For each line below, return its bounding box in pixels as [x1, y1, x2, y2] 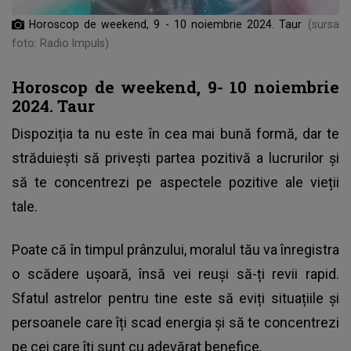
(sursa [308, 18, 339, 31]
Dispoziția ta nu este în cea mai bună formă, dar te [12, 125, 339, 143]
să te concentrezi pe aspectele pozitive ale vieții [12, 174, 339, 191]
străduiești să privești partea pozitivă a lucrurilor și [12, 150, 339, 167]
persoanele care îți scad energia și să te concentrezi [12, 314, 339, 331]
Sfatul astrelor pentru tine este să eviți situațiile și [12, 290, 339, 307]
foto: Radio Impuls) [12, 37, 109, 50]
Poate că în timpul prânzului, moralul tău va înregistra [12, 241, 339, 259]
